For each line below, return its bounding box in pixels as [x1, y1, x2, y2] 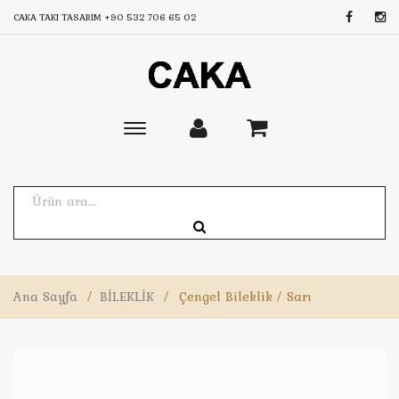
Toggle [134, 121, 175, 141]
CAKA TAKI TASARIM [13, 10, 104, 24]
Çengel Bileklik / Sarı [179, 287, 312, 306]
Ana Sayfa [13, 287, 77, 306]
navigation [134, 162, 201, 182]
